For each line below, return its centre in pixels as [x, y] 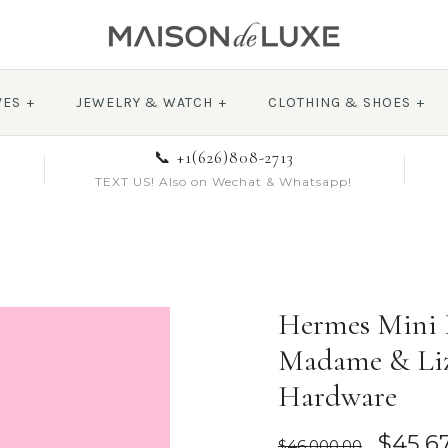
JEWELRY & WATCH [144, 102]
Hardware [337, 396]
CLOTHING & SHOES [339, 102]
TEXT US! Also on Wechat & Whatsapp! [224, 181]
